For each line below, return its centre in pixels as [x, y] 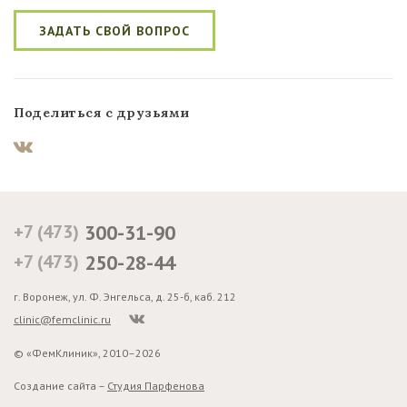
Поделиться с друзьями [102, 113]
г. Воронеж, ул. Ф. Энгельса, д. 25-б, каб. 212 [125, 297]
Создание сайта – [60, 386]
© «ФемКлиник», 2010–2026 [87, 353]
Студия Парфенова [156, 386]
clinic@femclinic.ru [62, 319]
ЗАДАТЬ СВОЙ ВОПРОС [114, 31]
